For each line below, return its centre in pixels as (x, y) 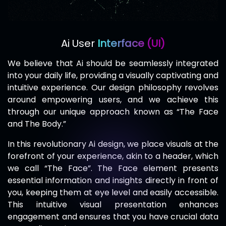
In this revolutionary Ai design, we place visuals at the (113, 144)
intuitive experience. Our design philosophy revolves (113, 88)
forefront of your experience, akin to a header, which (113, 156)
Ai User (78, 44)
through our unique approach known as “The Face (113, 112)
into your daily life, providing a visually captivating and (113, 76)
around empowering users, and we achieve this (113, 100)
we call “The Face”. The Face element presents (113, 168)
